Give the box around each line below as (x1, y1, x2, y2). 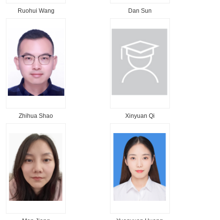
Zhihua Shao (19, 112, 54, 119)
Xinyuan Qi (125, 112, 155, 119)
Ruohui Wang (17, 7, 55, 14)
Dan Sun (128, 7, 152, 14)
